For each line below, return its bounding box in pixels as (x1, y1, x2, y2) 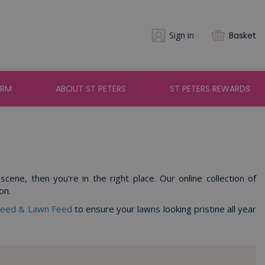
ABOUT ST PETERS (56, 83, 127, 95)
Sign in (169, 30, 194, 41)
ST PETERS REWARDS (169, 83, 250, 95)
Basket (229, 30, 256, 41)
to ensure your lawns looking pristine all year (72, 203, 257, 215)
